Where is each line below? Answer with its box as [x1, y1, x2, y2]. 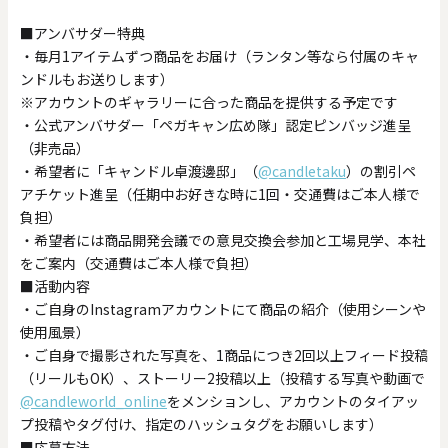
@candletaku [258, 161, 346, 181]
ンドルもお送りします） [20, 69, 174, 89]
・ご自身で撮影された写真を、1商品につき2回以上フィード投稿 [20, 345, 428, 365]
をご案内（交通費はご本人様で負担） [20, 253, 258, 273]
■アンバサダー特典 [20, 23, 145, 43]
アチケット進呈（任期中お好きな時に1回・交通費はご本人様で [20, 184, 420, 204]
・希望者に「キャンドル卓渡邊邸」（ [20, 161, 258, 181]
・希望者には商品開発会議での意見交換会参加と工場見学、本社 [20, 230, 426, 250]
